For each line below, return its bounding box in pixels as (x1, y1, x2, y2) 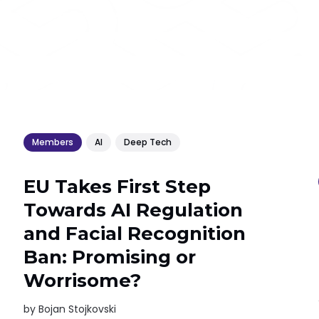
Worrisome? (23, 268, 142, 292)
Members (32, 136, 74, 149)
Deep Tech (124, 136, 172, 149)
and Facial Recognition (23, 221, 246, 245)
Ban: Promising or (23, 245, 197, 268)
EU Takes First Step (23, 174, 211, 198)
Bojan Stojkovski (38, 301, 117, 316)
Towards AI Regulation (23, 198, 244, 221)
